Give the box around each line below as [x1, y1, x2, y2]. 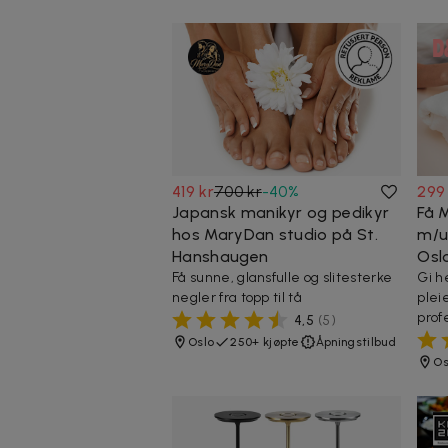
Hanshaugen [172, 246, 269, 266]
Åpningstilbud [315, 334, 396, 349]
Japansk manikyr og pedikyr [172, 202, 390, 222]
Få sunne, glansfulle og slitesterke [172, 268, 393, 286]
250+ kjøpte [230, 334, 300, 349]
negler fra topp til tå [172, 288, 303, 306]
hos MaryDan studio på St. [172, 224, 379, 244]
